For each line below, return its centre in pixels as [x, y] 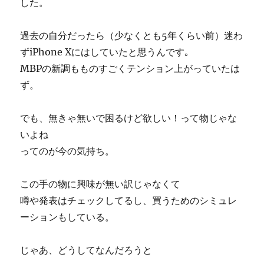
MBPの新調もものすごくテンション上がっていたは [130, 68]
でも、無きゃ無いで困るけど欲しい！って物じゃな [129, 118]
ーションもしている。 [67, 217]
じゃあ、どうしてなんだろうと [86, 250]
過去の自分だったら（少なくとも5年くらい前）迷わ [132, 35]
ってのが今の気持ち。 [67, 151]
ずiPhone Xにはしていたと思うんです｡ [105, 52]
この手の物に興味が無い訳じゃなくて [100, 184]
